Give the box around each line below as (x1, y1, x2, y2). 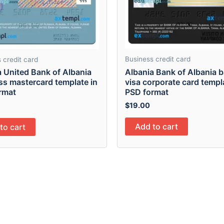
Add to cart (135, 121, 178, 131)
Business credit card (125, 54, 190, 63)
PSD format (125, 86, 168, 97)
